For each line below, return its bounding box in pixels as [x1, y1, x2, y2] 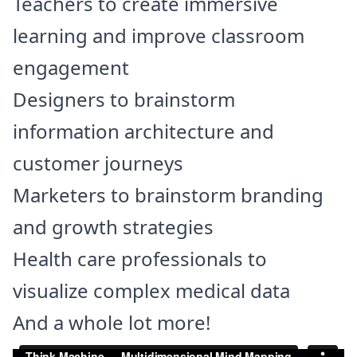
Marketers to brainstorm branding [13, 181, 324, 208]
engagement [13, 53, 129, 80]
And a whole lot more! [13, 308, 210, 335]
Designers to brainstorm [13, 85, 235, 112]
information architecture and [13, 117, 274, 144]
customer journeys [13, 149, 183, 176]
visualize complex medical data [13, 277, 290, 304]
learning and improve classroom [13, 22, 304, 49]
